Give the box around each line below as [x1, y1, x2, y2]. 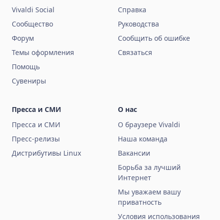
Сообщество [12, 19, 53, 29]
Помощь [12, 62, 40, 72]
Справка [118, 5, 146, 15]
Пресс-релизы [12, 134, 60, 144]
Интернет [118, 173, 151, 183]
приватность [118, 197, 162, 207]
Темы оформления [12, 48, 74, 57]
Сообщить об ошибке [118, 33, 190, 43]
